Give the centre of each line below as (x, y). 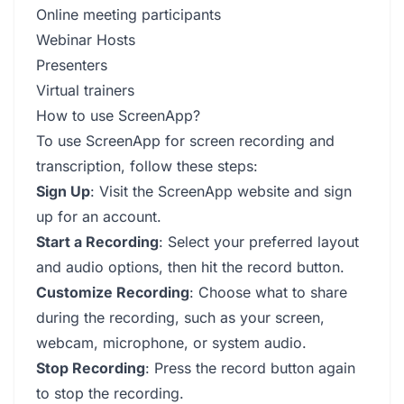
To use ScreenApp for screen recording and (185, 141)
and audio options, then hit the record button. (190, 267)
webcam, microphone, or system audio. (171, 343)
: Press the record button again (250, 368)
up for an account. (99, 216)
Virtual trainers (85, 90)
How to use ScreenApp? (118, 115)
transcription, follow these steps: (147, 166)
